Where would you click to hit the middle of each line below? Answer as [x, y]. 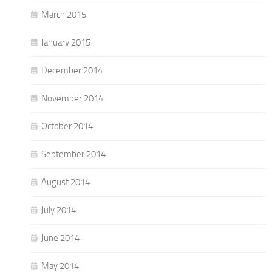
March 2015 [64, 14]
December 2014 [72, 70]
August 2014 [66, 182]
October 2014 [67, 126]
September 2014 [73, 154]
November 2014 [72, 98]
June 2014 [60, 238]
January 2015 [66, 42]
